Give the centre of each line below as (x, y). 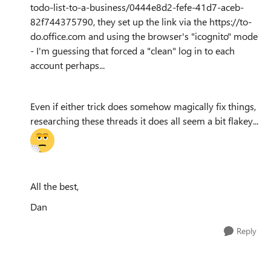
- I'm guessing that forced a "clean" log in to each (132, 50)
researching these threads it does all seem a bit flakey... (144, 120)
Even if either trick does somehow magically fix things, (143, 106)
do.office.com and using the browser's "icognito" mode (144, 36)
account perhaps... (67, 65)
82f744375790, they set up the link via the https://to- (141, 21)
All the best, (54, 186)
